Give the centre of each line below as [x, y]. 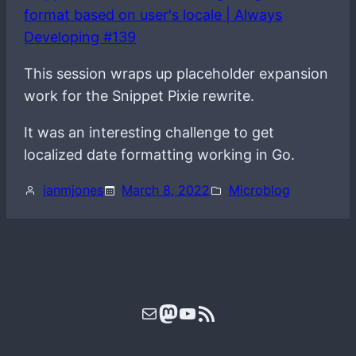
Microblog [259, 190]
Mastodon [203, 312]
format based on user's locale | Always [153, 15]
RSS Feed [219, 312]
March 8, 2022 [166, 190]
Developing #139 [80, 37]
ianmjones [73, 190]
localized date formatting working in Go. [160, 155]
